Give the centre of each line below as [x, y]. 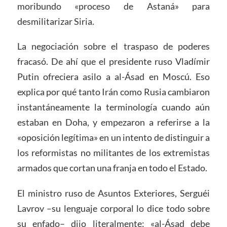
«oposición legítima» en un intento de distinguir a [113, 138]
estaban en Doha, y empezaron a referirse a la [113, 122]
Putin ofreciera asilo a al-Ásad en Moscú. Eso [113, 77]
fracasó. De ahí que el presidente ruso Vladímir [113, 62]
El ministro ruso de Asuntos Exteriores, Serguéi [113, 193]
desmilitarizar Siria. [55, 21]
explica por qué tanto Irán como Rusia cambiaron [113, 92]
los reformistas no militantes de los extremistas [113, 153]
